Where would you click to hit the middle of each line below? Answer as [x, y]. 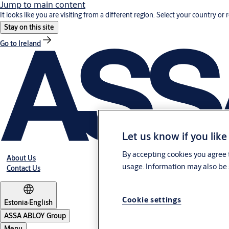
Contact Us [23, 168]
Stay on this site [29, 27]
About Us [21, 158]
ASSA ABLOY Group [35, 216]
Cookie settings [152, 200]
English [41, 203]
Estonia [16, 203]
